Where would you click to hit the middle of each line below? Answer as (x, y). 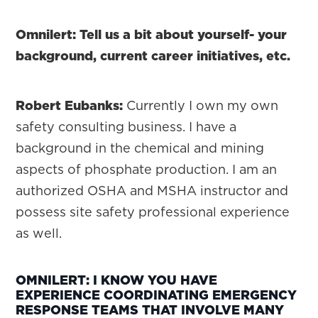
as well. (39, 233)
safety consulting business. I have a (126, 127)
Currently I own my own (201, 105)
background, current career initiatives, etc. (153, 56)
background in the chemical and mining (140, 148)
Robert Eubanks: (70, 105)
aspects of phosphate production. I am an (147, 169)
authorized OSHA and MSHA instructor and (152, 191)
